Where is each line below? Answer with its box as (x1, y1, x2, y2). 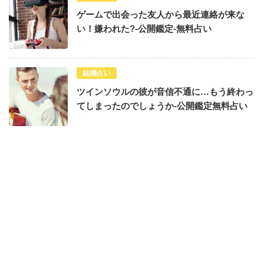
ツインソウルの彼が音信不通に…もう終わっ (77, 87, 253, 97)
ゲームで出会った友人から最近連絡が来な (77, 9, 245, 20)
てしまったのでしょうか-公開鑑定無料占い (77, 101, 247, 111)
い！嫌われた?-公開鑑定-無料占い (77, 24, 212, 34)
